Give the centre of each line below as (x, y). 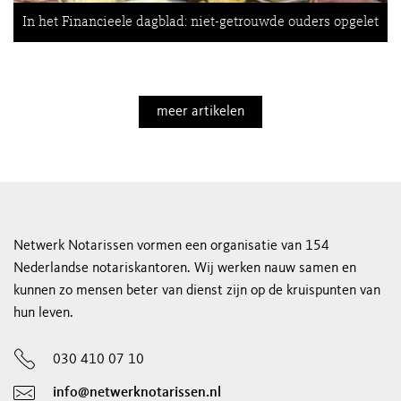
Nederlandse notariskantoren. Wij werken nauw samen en (185, 269)
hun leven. (43, 313)
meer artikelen (200, 112)
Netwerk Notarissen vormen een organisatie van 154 (171, 246)
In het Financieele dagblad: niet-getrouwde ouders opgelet (200, 22)
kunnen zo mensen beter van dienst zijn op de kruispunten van (197, 291)
